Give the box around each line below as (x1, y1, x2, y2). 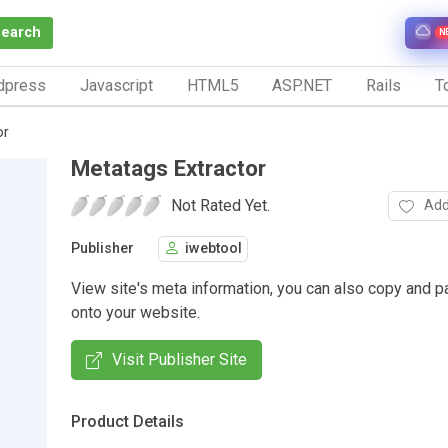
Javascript (79, 75, 153, 95)
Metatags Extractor (71, 154, 266, 181)
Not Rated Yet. (171, 195, 270, 215)
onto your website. (71, 302, 200, 322)
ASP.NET (272, 75, 333, 95)
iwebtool (185, 240, 242, 258)
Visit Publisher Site (112, 349, 247, 369)
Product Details (71, 411, 184, 431)
